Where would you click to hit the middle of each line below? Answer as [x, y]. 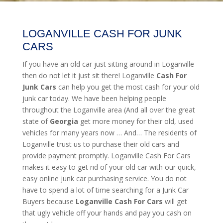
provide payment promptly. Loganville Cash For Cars [106, 155]
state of [35, 121]
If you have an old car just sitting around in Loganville [108, 64]
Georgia [63, 121]
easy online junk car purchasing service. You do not [104, 178]
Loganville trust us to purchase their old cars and [101, 144]
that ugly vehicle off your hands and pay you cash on [107, 213]
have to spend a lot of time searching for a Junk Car [105, 190]
